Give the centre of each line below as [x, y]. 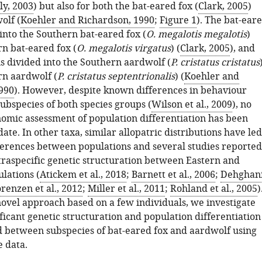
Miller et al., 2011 [126, 189]
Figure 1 [178, 20]
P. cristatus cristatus [215, 63]
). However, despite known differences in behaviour [130, 91]
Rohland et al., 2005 [213, 189]
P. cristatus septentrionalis [116, 77]
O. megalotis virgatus [123, 49]
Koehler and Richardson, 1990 [87, 20]
